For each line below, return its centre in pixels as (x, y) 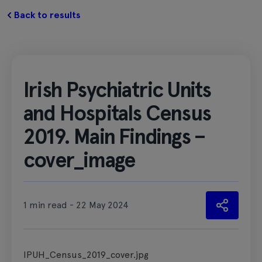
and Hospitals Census (117, 113)
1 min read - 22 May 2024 (76, 205)
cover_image (79, 160)
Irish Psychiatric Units (117, 90)
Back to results (47, 15)
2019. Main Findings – (114, 137)
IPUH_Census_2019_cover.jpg (86, 254)
